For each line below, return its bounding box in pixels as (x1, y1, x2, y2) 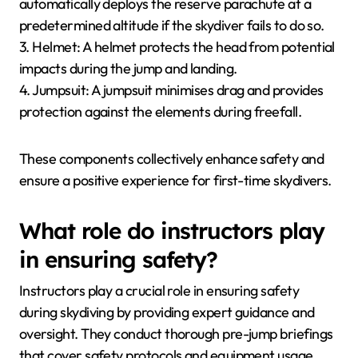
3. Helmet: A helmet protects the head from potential (19, 38, 335, 57)
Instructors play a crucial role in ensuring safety (19, 280, 300, 300)
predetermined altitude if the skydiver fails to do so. (19, 16, 324, 35)
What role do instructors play (19, 217, 324, 245)
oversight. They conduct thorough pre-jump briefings (19, 324, 333, 343)
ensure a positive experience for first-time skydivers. (19, 171, 332, 190)
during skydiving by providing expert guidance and (19, 302, 315, 321)
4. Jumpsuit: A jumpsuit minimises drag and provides (19, 81, 324, 100)
